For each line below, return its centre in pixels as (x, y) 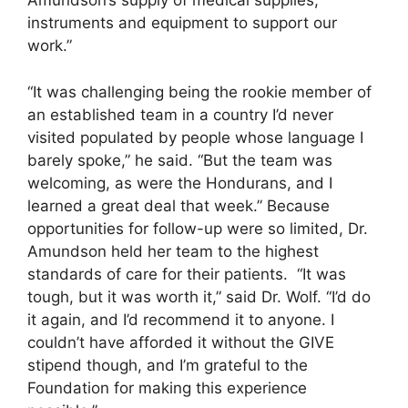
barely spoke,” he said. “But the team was (180, 160)
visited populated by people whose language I (195, 137)
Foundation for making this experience (167, 388)
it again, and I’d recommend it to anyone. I (181, 319)
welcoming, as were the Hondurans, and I (180, 183)
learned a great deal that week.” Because (178, 205)
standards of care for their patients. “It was (187, 274)
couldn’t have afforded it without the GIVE (181, 342)
